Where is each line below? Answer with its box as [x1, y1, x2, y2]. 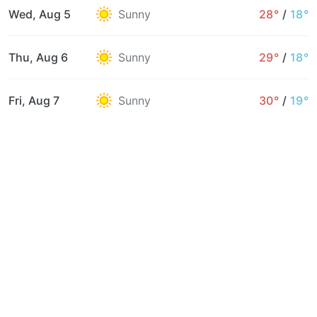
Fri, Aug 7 [8, 93, 59, 108]
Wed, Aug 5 [8, 6, 71, 21]
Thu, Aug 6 [8, 50, 68, 64]
